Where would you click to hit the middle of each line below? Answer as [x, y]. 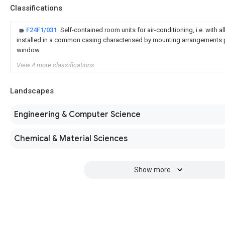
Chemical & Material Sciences [71, 139]
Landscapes [32, 91]
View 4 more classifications [55, 65]
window [28, 50]
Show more [152, 170]
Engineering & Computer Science [77, 115]
